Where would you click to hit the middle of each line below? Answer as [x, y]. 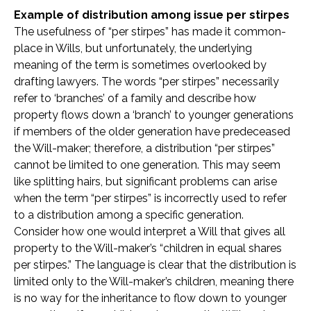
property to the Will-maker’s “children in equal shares [148, 249]
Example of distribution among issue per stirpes [152, 15]
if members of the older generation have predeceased [152, 132]
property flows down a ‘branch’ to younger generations [154, 115]
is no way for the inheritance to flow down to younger [150, 299]
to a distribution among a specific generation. [129, 215]
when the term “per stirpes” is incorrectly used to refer [150, 199]
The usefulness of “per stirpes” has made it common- [150, 32]
